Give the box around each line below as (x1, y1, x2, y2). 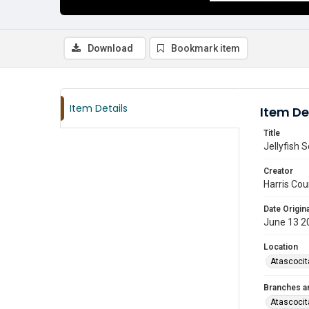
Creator (263, 166, 293, 176)
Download (88, 43, 133, 54)
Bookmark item (171, 43, 240, 54)
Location (263, 242, 298, 252)
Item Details (70, 101, 128, 115)
